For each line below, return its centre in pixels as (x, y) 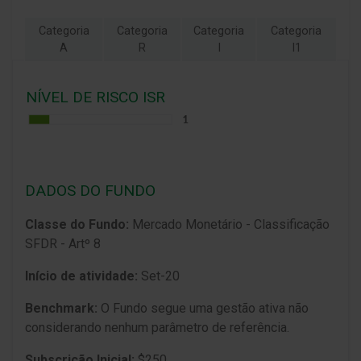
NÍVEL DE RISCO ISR (95, 98)
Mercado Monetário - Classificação (231, 225)
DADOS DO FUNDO (90, 191)
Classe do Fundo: (79, 225)
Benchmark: (61, 309)
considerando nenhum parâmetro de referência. (157, 328)
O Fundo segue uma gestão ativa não (203, 309)
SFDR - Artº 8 (63, 244)
